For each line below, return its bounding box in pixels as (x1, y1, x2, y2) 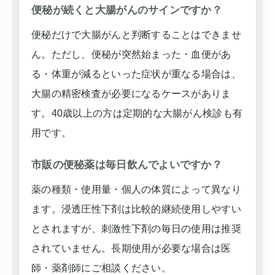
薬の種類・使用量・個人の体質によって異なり (31, 184, 241, 195)
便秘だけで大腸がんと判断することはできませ (31, 29, 241, 40)
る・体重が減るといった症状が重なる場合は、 (31, 69, 241, 79)
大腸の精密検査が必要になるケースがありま (31, 88, 231, 99)
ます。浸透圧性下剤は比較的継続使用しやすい (31, 204, 241, 214)
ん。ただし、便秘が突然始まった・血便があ (31, 49, 231, 60)
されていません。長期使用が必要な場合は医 (31, 243, 231, 254)
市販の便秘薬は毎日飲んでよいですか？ (31, 159, 223, 171)
